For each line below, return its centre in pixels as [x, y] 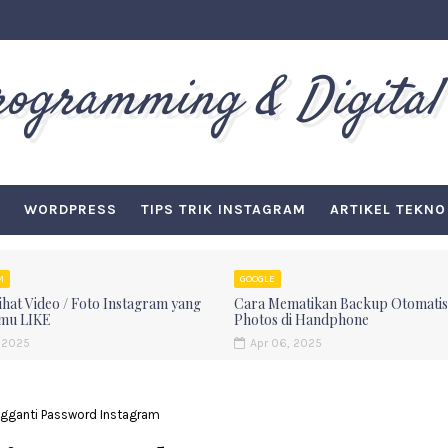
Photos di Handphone [301, 319]
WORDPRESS [70, 209]
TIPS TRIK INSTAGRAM [223, 209]
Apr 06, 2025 [286, 343]
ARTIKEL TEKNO [387, 209]
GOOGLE [257, 279]
